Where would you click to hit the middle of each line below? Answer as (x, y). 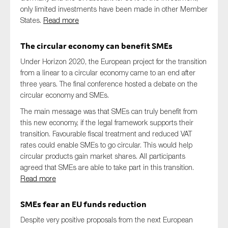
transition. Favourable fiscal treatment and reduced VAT (106, 134)
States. (32, 20)
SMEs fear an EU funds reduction (83, 204)
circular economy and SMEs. (65, 95)
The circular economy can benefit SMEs (96, 46)
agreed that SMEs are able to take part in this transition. (107, 167)
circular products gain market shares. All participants (103, 156)
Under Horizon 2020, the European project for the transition (113, 61)
